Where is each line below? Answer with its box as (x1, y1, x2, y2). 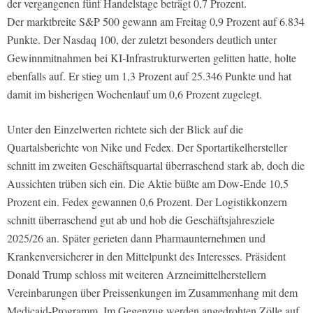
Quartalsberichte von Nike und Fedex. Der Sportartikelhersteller (7, 140, 287, 155)
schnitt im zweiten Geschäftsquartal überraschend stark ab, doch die (7, 158, 305, 173)
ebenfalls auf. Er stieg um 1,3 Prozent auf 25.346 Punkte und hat (7, 68, 291, 84)
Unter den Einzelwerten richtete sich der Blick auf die (7, 122, 243, 137)
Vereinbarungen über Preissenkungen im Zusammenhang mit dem (7, 285, 298, 300)
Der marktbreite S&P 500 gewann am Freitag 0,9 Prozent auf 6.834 (7, 14, 305, 29)
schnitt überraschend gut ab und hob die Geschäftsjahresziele (7, 212, 275, 228)
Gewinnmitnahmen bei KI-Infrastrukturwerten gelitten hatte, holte (7, 50, 296, 66)
